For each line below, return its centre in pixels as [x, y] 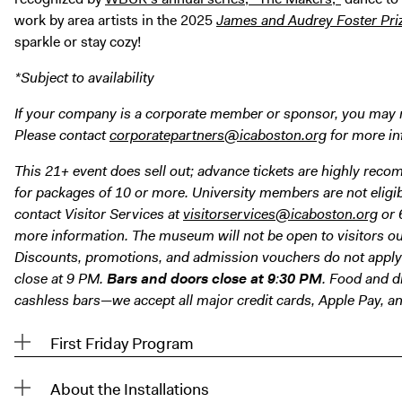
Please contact [62, 135]
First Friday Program [122, 344]
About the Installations [130, 389]
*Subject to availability [84, 78]
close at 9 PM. [61, 279]
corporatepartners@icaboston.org [218, 135]
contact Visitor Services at [99, 214]
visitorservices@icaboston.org [280, 214]
